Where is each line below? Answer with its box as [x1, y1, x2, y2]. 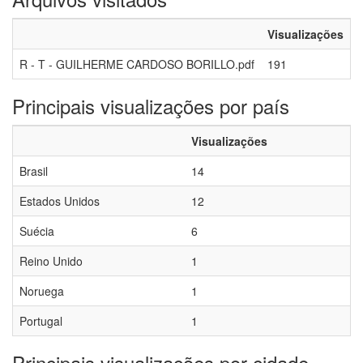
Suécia [19, 223, 54, 239]
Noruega [19, 283, 64, 299]
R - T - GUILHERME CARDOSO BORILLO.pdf [19, 56, 254, 72]
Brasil [19, 163, 48, 179]
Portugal [19, 313, 62, 329]
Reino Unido [19, 253, 83, 269]
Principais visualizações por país [12, 92, 289, 120]
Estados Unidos [19, 193, 100, 209]
